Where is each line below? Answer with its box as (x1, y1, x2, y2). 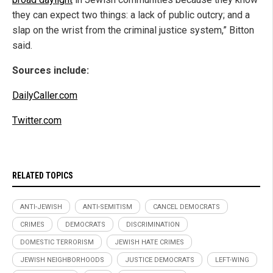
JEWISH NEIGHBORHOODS (20, 256, 104, 264)
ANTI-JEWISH (20, 203, 62, 211)
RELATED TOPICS (12, 171, 73, 181)
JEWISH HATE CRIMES (115, 238, 184, 247)
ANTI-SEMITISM (83, 203, 132, 211)
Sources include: (12, 65, 89, 77)
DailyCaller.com (12, 90, 77, 102)
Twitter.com (12, 115, 62, 127)
